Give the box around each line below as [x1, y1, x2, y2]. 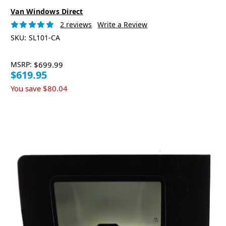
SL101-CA [28, 33, 60, 43]
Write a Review [97, 20, 148, 30]
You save [11, 83, 41, 94]
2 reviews [60, 20, 92, 30]
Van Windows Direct [11, 7, 83, 17]
